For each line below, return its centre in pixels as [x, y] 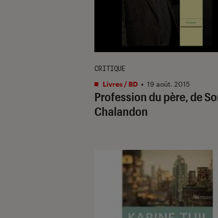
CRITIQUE [110, 68]
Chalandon [121, 111]
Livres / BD [119, 84]
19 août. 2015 [168, 84]
